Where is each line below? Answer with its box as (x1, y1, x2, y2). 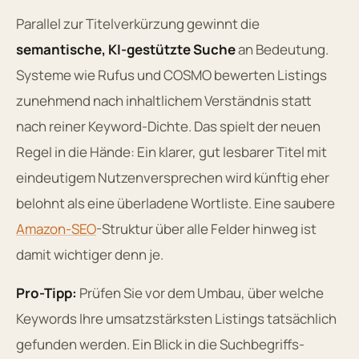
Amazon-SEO (16, 219, 96, 238)
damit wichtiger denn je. (16, 244, 163, 264)
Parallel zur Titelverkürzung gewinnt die (16, 14, 260, 33)
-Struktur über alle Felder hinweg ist (96, 219, 317, 238)
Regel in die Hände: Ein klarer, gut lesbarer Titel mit (16, 142, 327, 161)
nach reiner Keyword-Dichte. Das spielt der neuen (16, 116, 321, 135)
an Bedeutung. (236, 39, 329, 58)
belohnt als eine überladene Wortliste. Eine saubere (16, 193, 335, 212)
